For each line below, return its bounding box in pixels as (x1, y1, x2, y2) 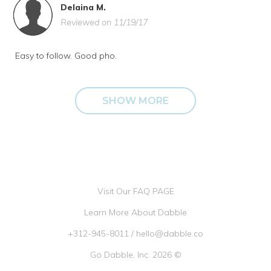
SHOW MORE (102, 95, 169, 106)
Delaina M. (60, 2, 106, 13)
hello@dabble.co (136, 228, 203, 239)
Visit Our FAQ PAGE (97, 186, 174, 197)
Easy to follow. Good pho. (15, 50, 117, 61)
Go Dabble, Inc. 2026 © (90, 249, 181, 260)
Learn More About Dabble (84, 207, 187, 218)
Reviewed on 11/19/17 (60, 17, 148, 28)
